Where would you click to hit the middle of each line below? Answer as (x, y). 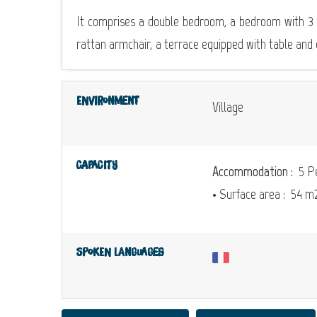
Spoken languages (120, 253)
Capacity (97, 166)
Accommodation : (254, 171)
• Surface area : (250, 194)
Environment (108, 101)
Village (228, 107)
